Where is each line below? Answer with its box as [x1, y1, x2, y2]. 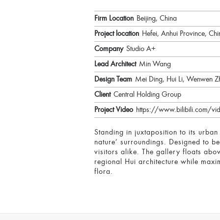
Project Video [94, 106, 133, 114]
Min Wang [139, 60, 171, 68]
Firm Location [94, 14, 134, 23]
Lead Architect [94, 60, 136, 68]
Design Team [94, 75, 132, 83]
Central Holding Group [113, 90, 181, 99]
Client [94, 90, 110, 99]
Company [94, 45, 123, 53]
